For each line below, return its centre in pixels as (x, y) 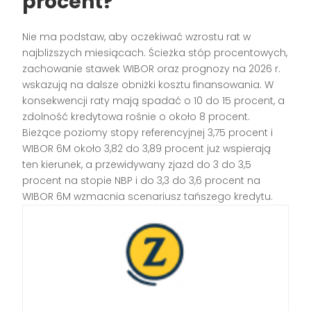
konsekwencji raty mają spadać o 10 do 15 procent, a (154, 101)
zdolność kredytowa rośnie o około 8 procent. (136, 117)
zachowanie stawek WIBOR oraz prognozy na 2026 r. (152, 69)
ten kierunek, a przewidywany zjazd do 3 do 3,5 (137, 165)
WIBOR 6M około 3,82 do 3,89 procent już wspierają (147, 149)
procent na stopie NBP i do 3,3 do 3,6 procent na (142, 181)
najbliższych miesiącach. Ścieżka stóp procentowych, (155, 53)
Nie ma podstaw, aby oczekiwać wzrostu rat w (137, 37)
